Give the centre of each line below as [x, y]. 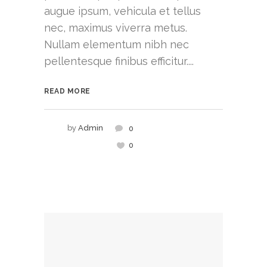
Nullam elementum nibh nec [117, 44]
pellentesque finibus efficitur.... [119, 61]
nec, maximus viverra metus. [116, 28]
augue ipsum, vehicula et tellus [122, 11]
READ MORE [67, 91]
